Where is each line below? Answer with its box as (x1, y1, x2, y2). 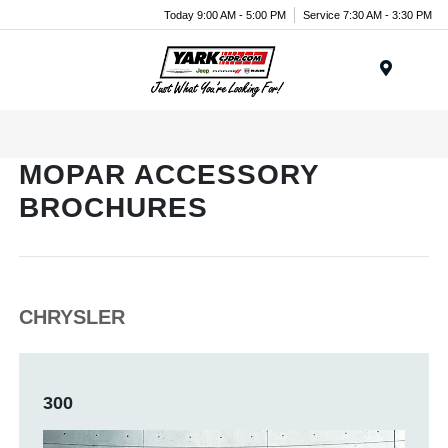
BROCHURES (19, 192, 209, 223)
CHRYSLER (19, 306, 126, 328)
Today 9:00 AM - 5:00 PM (164, 8, 286, 21)
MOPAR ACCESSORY (19, 159, 320, 190)
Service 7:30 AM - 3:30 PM (303, 8, 432, 21)
